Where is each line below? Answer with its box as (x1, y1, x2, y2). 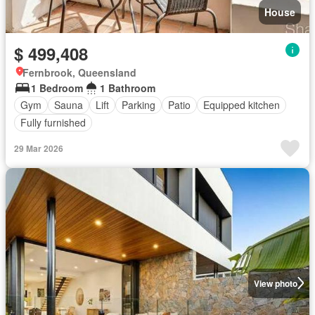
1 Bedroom (31, 80, 83, 95)
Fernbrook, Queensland (22, 65, 136, 79)
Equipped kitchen (203, 98, 280, 112)
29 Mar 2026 (14, 141, 63, 155)
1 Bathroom (100, 80, 155, 95)
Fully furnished (20, 115, 86, 129)
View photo (253, 276, 297, 290)
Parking (122, 98, 155, 112)
